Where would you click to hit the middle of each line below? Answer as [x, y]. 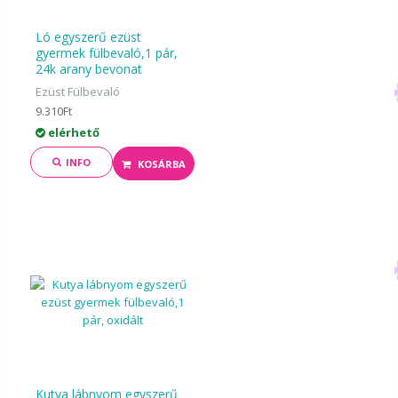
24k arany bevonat [89, 69]
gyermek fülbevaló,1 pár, [107, 53]
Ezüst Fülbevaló [78, 92]
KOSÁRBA [161, 164]
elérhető [73, 132]
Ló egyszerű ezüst [89, 37]
